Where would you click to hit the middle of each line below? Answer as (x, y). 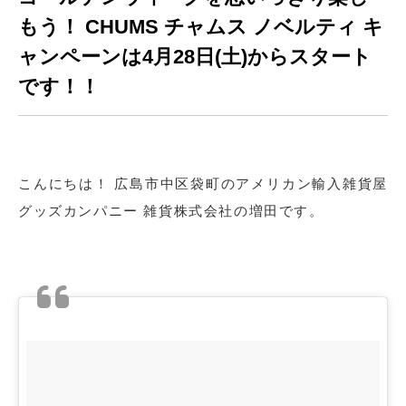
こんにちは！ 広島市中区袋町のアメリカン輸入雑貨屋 (203, 184)
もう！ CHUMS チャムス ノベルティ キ (201, 27)
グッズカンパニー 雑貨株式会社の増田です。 (171, 211)
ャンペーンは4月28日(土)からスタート (195, 57)
